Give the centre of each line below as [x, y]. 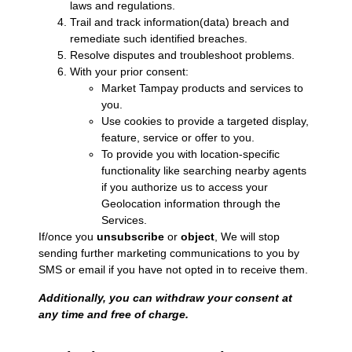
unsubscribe [130, 237]
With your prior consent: [129, 72]
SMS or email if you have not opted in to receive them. [173, 270]
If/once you [67, 237]
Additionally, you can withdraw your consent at [165, 297]
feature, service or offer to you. [178, 138]
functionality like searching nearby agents [203, 171]
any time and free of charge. [113, 314]
